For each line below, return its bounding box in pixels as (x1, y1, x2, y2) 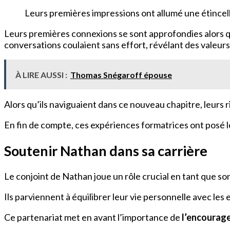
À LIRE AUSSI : (15, 70, 67, 80)
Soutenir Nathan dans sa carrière (4, 142, 207, 159)
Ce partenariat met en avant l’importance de (4, 212, 182, 223)
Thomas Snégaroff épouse (70, 70, 172, 80)
